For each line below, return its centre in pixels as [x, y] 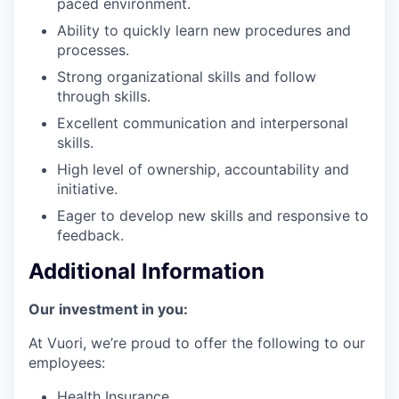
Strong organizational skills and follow [187, 76]
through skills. [104, 96]
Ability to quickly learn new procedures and [204, 30]
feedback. [90, 235]
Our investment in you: [108, 309]
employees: [67, 363]
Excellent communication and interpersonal [203, 122]
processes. [93, 49]
